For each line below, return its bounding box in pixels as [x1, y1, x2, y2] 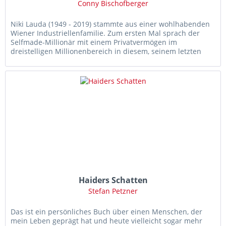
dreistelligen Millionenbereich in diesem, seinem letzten [11, 46, 202, 56]
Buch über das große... [11, 55, 88, 65]
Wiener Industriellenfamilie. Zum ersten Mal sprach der [11, 28, 200, 38]
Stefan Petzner [88, 186, 138, 196]
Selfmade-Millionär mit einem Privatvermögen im [11, 37, 178, 47]
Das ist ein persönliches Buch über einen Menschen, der [11, 207, 203, 217]
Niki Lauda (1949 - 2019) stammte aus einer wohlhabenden [11, 19, 210, 29]
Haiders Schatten [78, 175, 148, 186]
